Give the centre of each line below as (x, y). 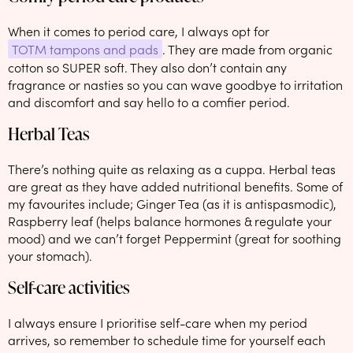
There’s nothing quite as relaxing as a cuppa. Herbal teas (172, 168)
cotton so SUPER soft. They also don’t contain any (147, 67)
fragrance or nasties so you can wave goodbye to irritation (175, 84)
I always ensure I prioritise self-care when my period (158, 322)
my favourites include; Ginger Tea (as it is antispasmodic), (172, 203)
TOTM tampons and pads (85, 48)
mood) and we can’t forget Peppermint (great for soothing (175, 238)
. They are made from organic (247, 48)
